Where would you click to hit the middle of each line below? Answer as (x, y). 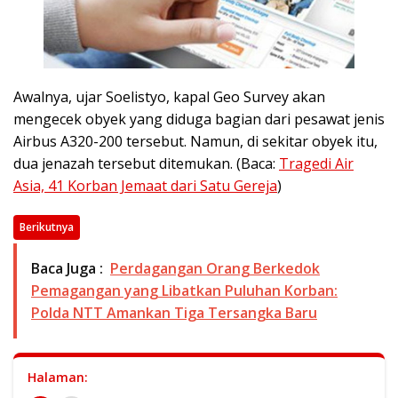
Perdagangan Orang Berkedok (215, 269)
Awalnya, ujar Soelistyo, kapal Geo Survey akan (169, 97)
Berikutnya (47, 227)
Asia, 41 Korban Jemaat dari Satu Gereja (145, 186)
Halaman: (58, 378)
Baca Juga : (67, 269)
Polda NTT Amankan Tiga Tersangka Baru (174, 313)
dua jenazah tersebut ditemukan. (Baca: (146, 164)
